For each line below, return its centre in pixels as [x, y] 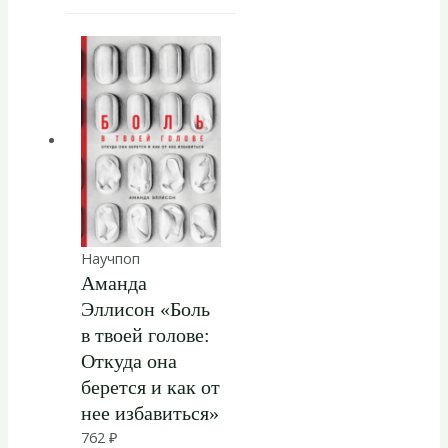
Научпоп [110, 257]
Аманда [113, 282]
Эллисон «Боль [145, 308]
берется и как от [150, 386]
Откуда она [128, 360]
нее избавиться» [149, 412]
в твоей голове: [145, 334]
